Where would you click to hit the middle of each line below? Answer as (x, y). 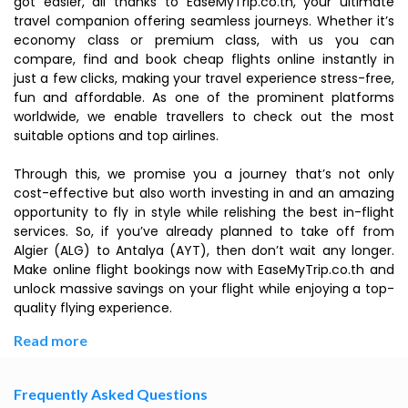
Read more (51, 340)
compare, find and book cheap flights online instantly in (204, 59)
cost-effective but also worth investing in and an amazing (204, 193)
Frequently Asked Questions (111, 394)
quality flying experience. (93, 308)
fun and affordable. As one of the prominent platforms (204, 97)
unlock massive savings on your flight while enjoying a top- (204, 289)
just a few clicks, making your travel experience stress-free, (204, 78)
